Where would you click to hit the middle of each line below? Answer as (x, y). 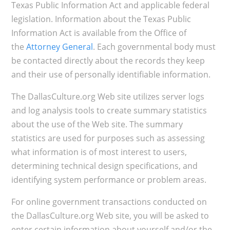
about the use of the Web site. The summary (97, 124)
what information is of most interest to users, (99, 152)
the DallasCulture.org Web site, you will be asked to (110, 216)
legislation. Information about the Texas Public (101, 19)
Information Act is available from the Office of (99, 33)
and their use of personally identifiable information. (111, 75)
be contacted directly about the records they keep (108, 61)
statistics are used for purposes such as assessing (108, 138)
